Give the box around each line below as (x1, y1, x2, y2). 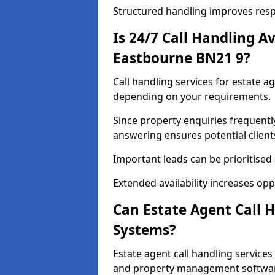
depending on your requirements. (113, 90, 271, 103)
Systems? (113, 220, 176, 239)
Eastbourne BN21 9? (113, 48, 250, 68)
